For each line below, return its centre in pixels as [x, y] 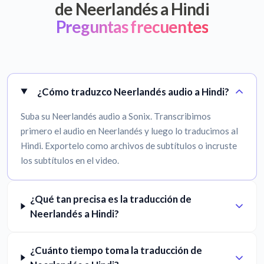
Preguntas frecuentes [132, 27]
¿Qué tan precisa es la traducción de [111, 199]
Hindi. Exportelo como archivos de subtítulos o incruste [129, 146]
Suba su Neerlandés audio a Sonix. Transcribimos [116, 116]
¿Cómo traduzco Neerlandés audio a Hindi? [133, 91]
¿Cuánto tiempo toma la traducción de [116, 250]
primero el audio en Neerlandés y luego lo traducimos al [130, 131]
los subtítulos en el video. [70, 161]
